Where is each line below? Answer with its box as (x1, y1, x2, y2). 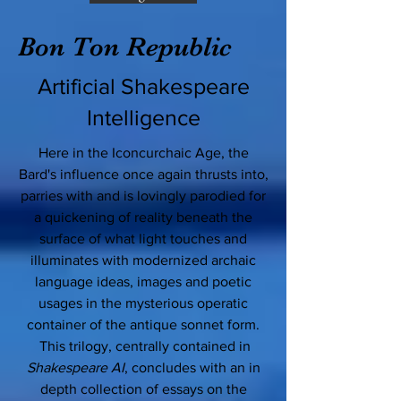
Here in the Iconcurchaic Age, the (38, 145, 249, 161)
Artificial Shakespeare (37, 73, 250, 99)
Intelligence (86, 105, 200, 131)
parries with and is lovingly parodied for (21, 188, 266, 204)
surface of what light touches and (39, 231, 247, 247)
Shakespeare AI (26, 360, 124, 376)
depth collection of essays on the (39, 381, 247, 397)
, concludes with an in (124, 360, 260, 376)
